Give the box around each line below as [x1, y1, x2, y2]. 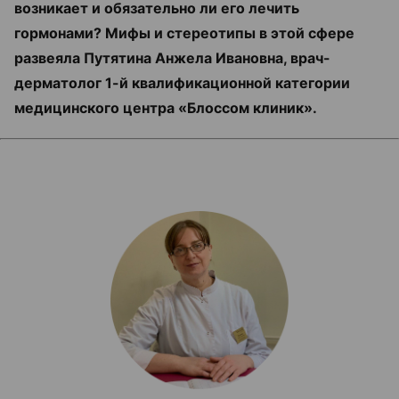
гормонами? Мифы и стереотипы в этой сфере [14, 24, 354, 42]
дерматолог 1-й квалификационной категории [14, 74, 350, 92]
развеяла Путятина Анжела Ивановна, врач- [14, 49, 330, 67]
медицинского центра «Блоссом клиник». [14, 99, 317, 117]
